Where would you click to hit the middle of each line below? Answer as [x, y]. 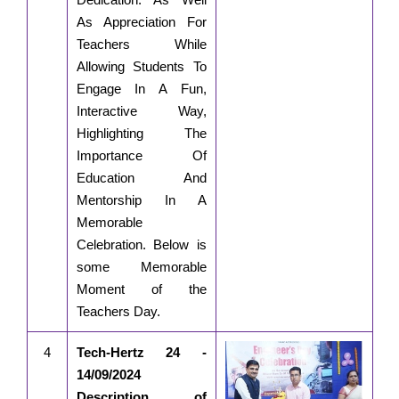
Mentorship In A [141, 200]
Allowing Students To [141, 67]
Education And [141, 178]
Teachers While [141, 45]
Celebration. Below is [141, 245]
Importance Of [141, 156]
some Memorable [141, 267]
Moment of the [141, 289]
